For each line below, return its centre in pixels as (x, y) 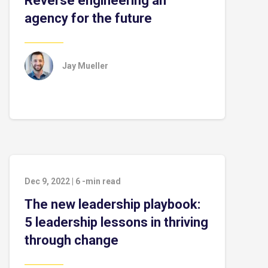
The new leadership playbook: (112, 204)
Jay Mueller (85, 66)
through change (71, 240)
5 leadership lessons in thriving (116, 222)
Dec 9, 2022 (47, 181)
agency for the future (88, 18)
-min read (101, 181)
